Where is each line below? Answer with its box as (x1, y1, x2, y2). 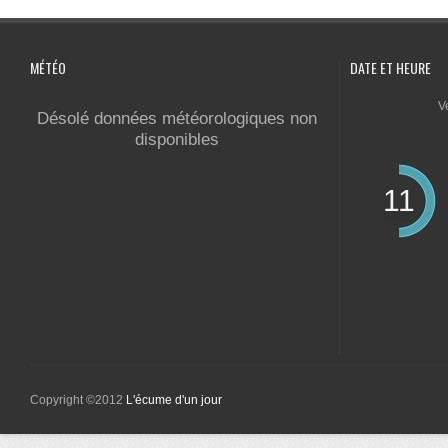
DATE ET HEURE (350, 57, 431, 78)
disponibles (134, 130, 219, 149)
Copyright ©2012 (30, 393, 126, 407)
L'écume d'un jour (126, 393, 222, 407)
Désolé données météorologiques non (36, 109, 317, 128)
